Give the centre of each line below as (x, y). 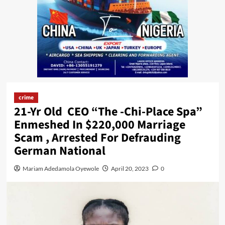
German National (60, 151)
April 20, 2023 (130, 168)
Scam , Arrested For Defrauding (97, 138)
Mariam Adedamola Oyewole (61, 168)
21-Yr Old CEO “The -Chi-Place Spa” (109, 111)
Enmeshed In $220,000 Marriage (99, 125)
